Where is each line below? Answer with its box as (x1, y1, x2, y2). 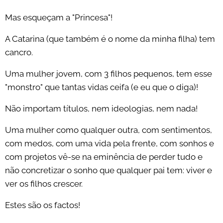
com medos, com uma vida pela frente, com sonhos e (5, 138, 214, 149)
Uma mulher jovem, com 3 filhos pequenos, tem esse (5, 69, 212, 79)
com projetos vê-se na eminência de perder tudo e (5, 152, 203, 162)
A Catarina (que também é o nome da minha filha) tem (5, 34, 215, 44)
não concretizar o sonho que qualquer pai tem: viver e (5, 165, 212, 176)
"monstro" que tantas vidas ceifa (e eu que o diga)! (5, 82, 198, 93)
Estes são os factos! (5, 200, 80, 211)
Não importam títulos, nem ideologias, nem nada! (5, 104, 198, 114)
